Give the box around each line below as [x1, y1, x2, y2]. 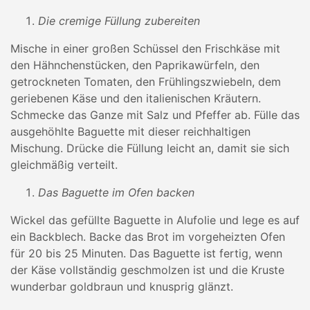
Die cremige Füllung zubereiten [38, 13, 200, 28]
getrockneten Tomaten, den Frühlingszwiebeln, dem [10, 74, 281, 89]
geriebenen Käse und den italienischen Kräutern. [10, 91, 261, 105]
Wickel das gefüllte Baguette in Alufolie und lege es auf [10, 212, 300, 227]
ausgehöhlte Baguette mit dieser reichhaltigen [10, 124, 250, 138]
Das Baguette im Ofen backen [38, 185, 194, 199]
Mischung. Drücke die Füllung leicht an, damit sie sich [10, 140, 289, 155]
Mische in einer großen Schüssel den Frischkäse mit [10, 41, 280, 55]
